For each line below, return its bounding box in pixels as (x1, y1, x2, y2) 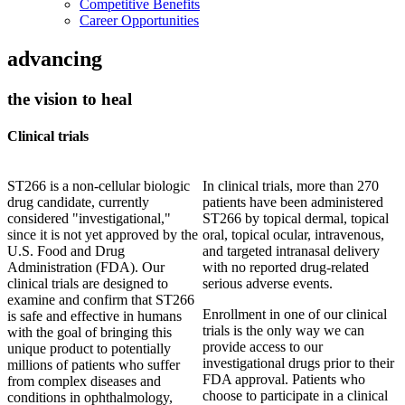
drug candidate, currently (7, 194, 149, 211)
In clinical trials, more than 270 (202, 178, 379, 194)
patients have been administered (202, 194, 383, 211)
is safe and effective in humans (7, 308, 182, 325)
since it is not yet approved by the (7, 227, 198, 243)
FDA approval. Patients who (202, 372, 365, 388)
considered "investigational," (7, 211, 171, 227)
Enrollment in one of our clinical (202, 306, 387, 323)
